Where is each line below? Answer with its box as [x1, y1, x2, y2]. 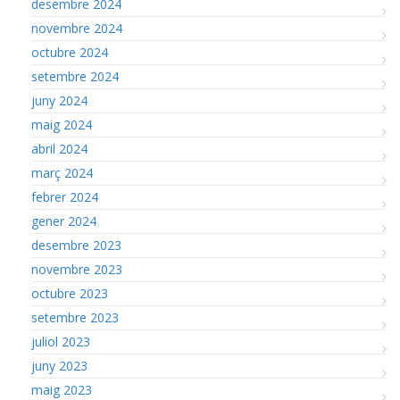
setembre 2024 [31, 67, 119, 85]
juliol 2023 [31, 332, 90, 350]
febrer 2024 [31, 187, 98, 205]
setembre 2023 [31, 308, 119, 326]
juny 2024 [31, 91, 87, 109]
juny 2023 [31, 356, 87, 374]
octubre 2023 [31, 284, 108, 302]
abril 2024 [31, 139, 87, 157]
